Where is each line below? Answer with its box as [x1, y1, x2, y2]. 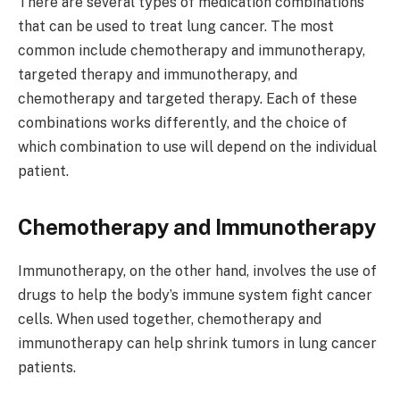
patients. [18, 358, 76, 376]
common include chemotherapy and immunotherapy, [18, 41, 365, 59]
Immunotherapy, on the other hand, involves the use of [18, 262, 377, 279]
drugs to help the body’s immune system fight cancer [18, 286, 372, 304]
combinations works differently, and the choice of [18, 113, 347, 131]
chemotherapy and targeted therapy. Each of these [18, 89, 357, 107]
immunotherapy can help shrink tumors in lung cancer [18, 334, 377, 352]
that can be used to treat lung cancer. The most [18, 17, 334, 35]
